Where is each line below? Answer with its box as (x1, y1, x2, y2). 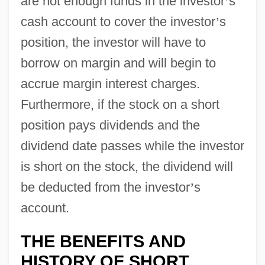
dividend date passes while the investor (20, 138, 244, 153)
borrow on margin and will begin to (20, 55, 216, 70)
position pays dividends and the (20, 117, 200, 132)
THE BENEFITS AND (20, 231, 186, 251)
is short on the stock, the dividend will (20, 159, 233, 174)
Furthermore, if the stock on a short (20, 96, 219, 112)
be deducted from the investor (20, 179, 190, 195)
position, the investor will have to (20, 34, 206, 50)
